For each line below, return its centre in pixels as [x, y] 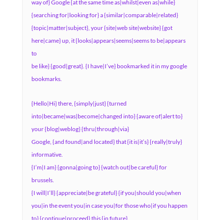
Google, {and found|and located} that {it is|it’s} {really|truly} [107, 142]
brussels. [42, 180]
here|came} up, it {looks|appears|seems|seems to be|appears [108, 41]
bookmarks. [46, 79]
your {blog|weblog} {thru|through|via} [80, 129]
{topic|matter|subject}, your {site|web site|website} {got [102, 28]
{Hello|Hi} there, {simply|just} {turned [79, 103]
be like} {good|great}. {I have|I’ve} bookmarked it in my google [109, 66]
